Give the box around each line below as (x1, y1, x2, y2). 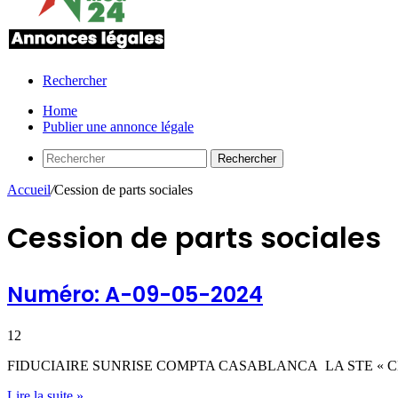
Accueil (7, 182, 51, 197)
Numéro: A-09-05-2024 (7, 279, 263, 309)
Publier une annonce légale (43, 119, 194, 134)
